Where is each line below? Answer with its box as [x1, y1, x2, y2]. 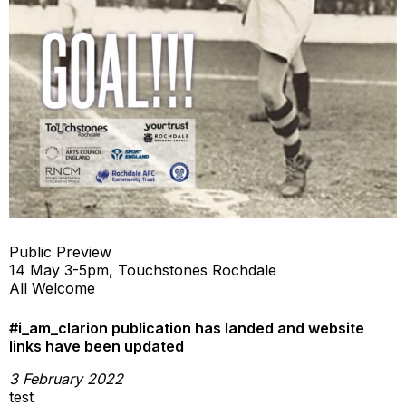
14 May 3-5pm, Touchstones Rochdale [9, 261, 276, 279]
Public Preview [9, 243, 111, 261]
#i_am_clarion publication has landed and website [9, 319, 364, 337]
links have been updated [9, 337, 184, 355]
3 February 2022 [9, 370, 123, 388]
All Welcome [9, 279, 95, 297]
